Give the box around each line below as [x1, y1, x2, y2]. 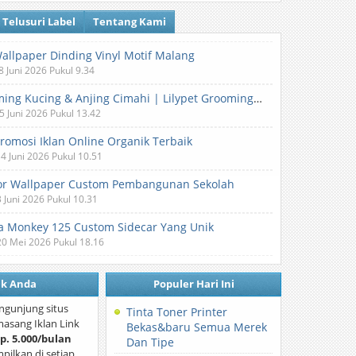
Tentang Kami [93, 14, 167, 29]
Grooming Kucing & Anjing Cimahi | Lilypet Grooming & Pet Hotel [253, 91, 263, 106]
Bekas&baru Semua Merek [126, 319, 268, 335]
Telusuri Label [2, 14, 76, 29]
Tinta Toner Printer [126, 304, 228, 319]
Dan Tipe [126, 335, 175, 350]
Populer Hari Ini [153, 277, 234, 291]
